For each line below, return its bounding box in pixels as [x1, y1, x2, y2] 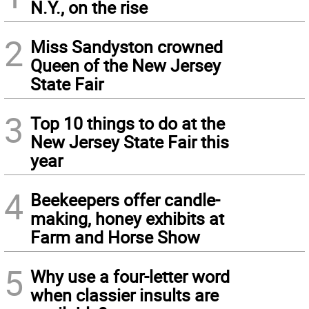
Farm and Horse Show [30, 226, 200, 249]
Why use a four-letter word [30, 265, 230, 288]
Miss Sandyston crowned [30, 35, 223, 59]
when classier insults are [30, 283, 219, 307]
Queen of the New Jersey [30, 54, 221, 77]
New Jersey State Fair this [30, 130, 229, 154]
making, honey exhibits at [30, 207, 224, 230]
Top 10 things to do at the [30, 112, 225, 135]
